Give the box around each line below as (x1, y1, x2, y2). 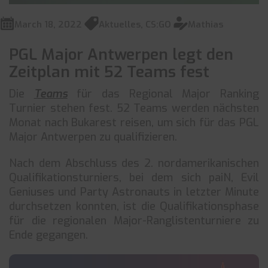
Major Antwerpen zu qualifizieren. (9, 130, 177, 144)
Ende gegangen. (9, 228, 88, 242)
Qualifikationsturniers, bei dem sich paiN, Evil (9, 170, 259, 185)
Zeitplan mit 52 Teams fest (9, 62, 209, 83)
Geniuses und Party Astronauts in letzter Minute (9, 185, 259, 199)
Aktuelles (99, 19, 141, 31)
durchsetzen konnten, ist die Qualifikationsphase (9, 199, 259, 214)
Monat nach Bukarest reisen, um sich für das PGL (9, 115, 259, 130)
